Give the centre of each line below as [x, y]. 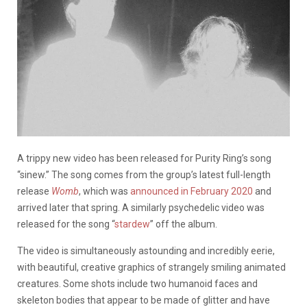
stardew [132, 224]
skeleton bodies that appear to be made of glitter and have [144, 300]
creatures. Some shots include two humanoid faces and [137, 283]
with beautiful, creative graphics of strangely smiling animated [151, 267]
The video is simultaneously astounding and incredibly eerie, [146, 250]
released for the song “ [66, 224]
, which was [105, 191]
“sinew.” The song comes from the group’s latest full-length [144, 174]
